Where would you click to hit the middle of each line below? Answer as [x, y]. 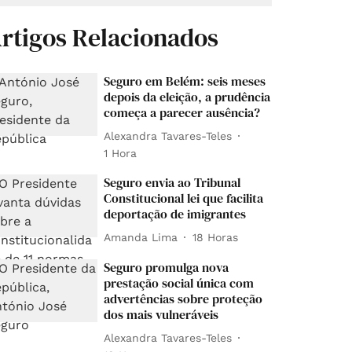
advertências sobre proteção [183, 299]
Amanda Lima [141, 237]
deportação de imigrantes [175, 214]
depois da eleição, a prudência [187, 97]
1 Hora [121, 154]
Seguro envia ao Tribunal [172, 183]
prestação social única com [179, 283]
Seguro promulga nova [167, 268]
